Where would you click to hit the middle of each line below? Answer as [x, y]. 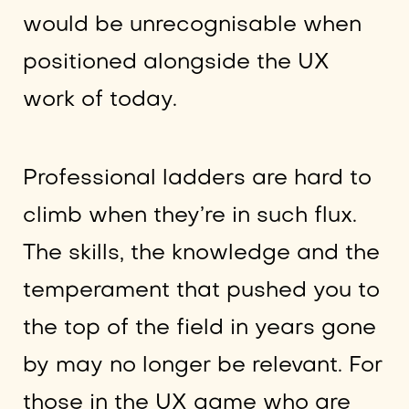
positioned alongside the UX [176, 62]
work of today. [100, 100]
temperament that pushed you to [201, 291]
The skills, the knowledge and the [201, 254]
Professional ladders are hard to [197, 179]
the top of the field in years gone [199, 329]
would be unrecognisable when [192, 25]
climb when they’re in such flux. [189, 216]
